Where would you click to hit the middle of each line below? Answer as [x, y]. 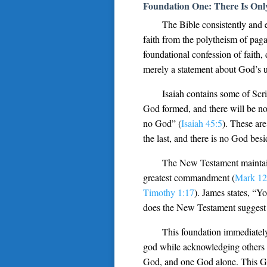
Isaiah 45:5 [202, 123]
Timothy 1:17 [169, 192]
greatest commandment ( [189, 177]
